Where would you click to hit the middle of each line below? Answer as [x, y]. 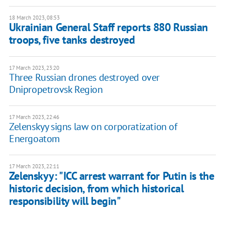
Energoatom [34, 139]
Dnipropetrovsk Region [56, 90]
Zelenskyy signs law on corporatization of [93, 127]
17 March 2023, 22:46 [34, 117]
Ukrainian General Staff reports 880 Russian [108, 27]
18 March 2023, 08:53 [34, 18]
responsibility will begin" [65, 201]
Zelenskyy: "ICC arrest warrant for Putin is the [111, 176]
